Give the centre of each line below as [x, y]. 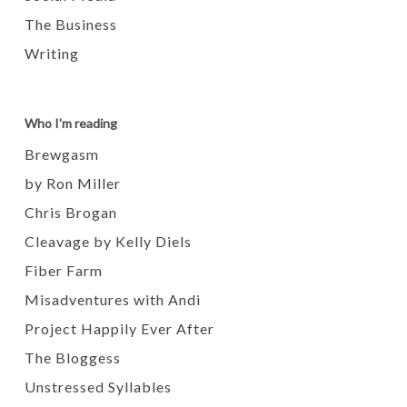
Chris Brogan [70, 212]
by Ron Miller [72, 183]
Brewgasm [61, 154]
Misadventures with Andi [112, 299]
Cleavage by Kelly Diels [108, 241]
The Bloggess [72, 357]
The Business [70, 24]
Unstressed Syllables [98, 387]
